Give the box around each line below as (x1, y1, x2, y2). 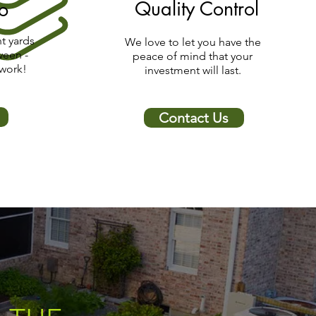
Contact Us (159, 109, 229, 126)
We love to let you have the (124, 35, 261, 49)
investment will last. (144, 63, 241, 77)
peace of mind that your (133, 49, 253, 63)
